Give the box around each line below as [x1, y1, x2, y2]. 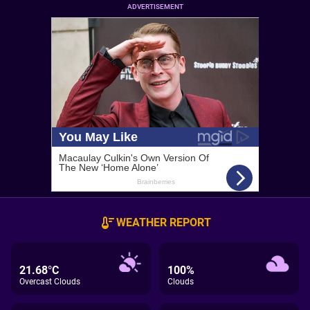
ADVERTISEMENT [127, 3, 183, 10]
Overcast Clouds [19, 277, 80, 286]
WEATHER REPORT [116, 216, 211, 229]
